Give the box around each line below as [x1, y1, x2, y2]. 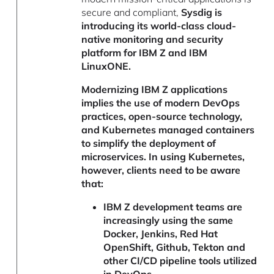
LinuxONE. [81, 59, 131, 72]
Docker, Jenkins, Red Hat [103, 227, 218, 240]
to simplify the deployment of [81, 136, 217, 149]
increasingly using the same [103, 213, 233, 226]
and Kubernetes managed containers [81, 123, 255, 136]
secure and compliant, [81, 6, 182, 18]
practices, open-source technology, [81, 109, 243, 122]
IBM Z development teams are [103, 200, 242, 213]
